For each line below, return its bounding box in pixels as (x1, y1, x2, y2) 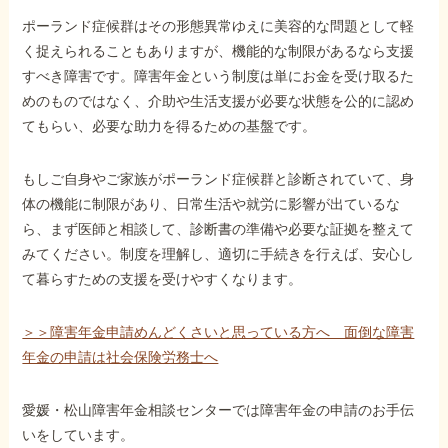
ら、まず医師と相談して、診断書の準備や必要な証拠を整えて (22, 220, 415, 237)
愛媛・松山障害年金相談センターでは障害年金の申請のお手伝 (22, 401, 415, 418)
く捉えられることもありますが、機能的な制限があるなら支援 (22, 42, 415, 59)
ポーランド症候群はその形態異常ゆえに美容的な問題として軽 (22, 17, 415, 34)
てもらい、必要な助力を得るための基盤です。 (22, 117, 317, 134)
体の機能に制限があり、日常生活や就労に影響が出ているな (22, 195, 401, 212)
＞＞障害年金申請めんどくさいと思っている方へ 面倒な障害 (22, 323, 415, 340)
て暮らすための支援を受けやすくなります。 (22, 270, 303, 287)
